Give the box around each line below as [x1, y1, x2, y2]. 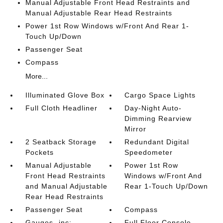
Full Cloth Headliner [25, 104, 98, 112]
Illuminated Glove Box [25, 91, 105, 99]
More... [25, 72, 48, 80]
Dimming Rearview [124, 114, 192, 122]
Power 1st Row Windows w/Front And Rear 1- [25, 22, 189, 30]
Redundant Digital [124, 138, 190, 146]
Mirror [124, 125, 147, 133]
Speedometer [124, 148, 173, 156]
